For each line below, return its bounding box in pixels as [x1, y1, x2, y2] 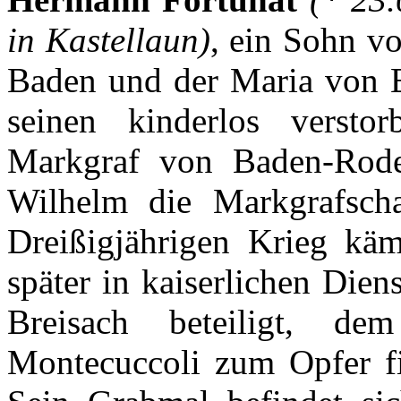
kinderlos [128, 101, 260, 141]
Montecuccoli [7, 343, 200, 382]
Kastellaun [45, 21, 199, 60]
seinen [7, 101, 97, 141]
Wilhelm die [7, 182, 213, 221]
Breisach [7, 303, 129, 342]
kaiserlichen [141, 262, 311, 302]
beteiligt [169, 303, 286, 342]
